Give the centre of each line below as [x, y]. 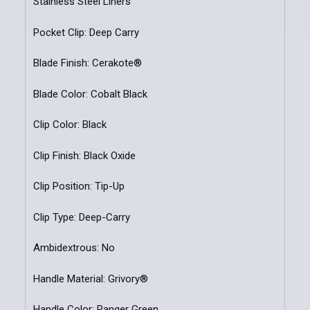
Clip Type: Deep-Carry [81, 217]
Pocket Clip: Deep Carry [86, 32]
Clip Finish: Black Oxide [84, 155]
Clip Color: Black [70, 125]
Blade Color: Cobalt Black [90, 94]
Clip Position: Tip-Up [79, 186]
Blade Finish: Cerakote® [87, 63]
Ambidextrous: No [74, 248]
